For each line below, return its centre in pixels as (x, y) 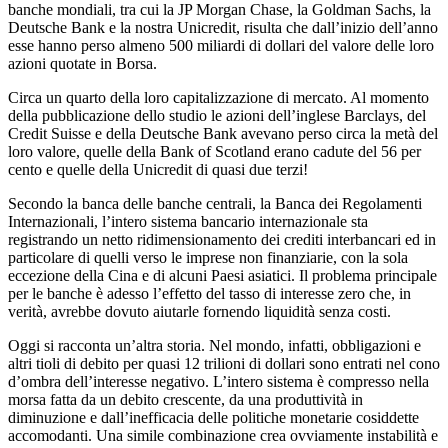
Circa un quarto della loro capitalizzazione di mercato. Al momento (218, 97)
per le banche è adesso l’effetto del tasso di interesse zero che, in (209, 293)
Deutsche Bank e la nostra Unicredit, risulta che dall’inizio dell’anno (223, 27)
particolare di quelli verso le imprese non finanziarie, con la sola (208, 257)
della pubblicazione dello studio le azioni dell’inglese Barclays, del (217, 115)
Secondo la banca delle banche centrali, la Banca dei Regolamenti (215, 203)
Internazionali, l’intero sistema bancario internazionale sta (188, 221)
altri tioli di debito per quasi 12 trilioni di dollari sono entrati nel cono (224, 363)
